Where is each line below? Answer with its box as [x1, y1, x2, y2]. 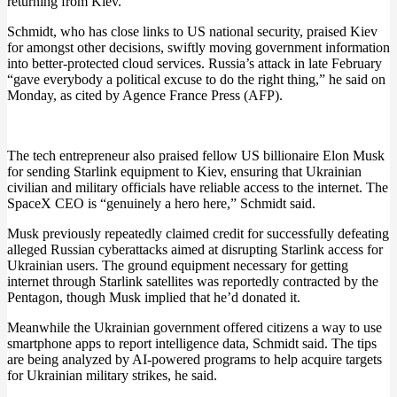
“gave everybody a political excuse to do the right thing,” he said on [7, 72, 385, 87]
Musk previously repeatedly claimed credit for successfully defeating [7, 226, 389, 241]
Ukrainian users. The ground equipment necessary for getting [7, 258, 348, 273]
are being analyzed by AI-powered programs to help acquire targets [7, 352, 382, 367]
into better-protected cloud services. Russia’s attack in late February [7, 56, 382, 71]
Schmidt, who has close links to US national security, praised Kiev [7, 24, 378, 39]
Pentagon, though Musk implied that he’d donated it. [7, 290, 300, 305]
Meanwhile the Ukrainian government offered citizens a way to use [7, 320, 382, 335]
